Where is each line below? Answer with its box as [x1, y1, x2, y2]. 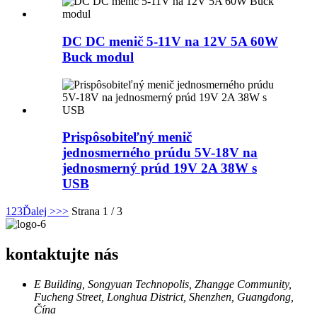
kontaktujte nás [6, 245, 118, 264]
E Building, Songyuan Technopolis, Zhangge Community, [34, 278, 292, 290]
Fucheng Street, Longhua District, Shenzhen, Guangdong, [34, 291, 294, 303]
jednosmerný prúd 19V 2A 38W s [62, 161, 257, 176]
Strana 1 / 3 [71, 205, 122, 218]
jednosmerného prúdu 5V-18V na [62, 145, 258, 161]
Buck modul [62, 50, 134, 65]
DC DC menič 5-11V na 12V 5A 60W [62, 34, 278, 50]
